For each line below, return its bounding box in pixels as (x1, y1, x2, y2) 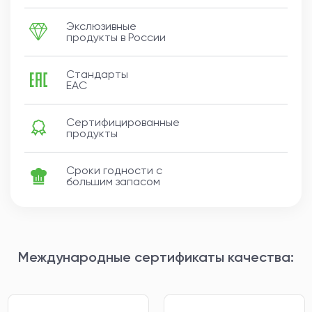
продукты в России (66, 30, 166, 44)
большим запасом (66, 174, 160, 188)
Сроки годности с (66, 163, 162, 177)
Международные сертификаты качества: (18, 248, 294, 265)
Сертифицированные (66, 115, 180, 129)
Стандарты (66, 67, 128, 81)
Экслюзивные (66, 19, 136, 33)
